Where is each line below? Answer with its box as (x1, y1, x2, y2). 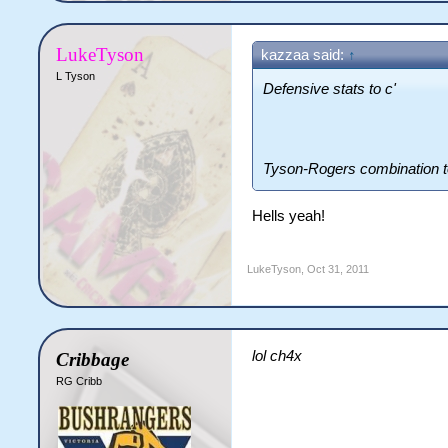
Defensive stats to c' (263, 80, 397, 97)
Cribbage (56, 348, 130, 370)
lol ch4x (252, 347, 303, 364)
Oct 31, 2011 (307, 262, 370, 275)
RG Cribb (56, 374, 103, 387)
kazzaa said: (261, 46, 349, 63)
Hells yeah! (252, 207, 326, 224)
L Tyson (56, 69, 96, 82)
